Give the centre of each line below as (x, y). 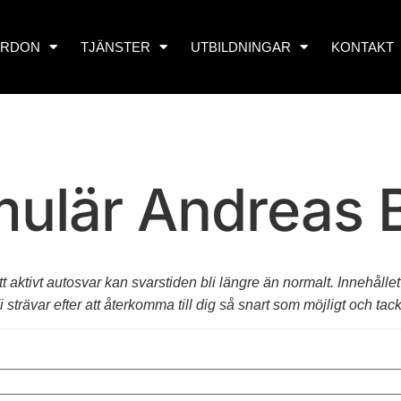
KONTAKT (362, 47)
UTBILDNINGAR (240, 47)
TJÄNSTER (115, 47)
